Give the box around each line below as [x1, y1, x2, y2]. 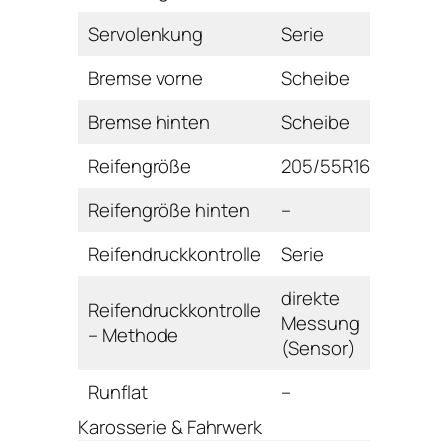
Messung [281, 310, 360, 337]
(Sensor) [281, 335, 356, 362]
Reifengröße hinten [88, 197, 250, 224]
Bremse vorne [88, 65, 204, 92]
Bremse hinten [88, 109, 210, 136]
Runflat [88, 379, 148, 406]
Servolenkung [88, 21, 204, 48]
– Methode [88, 322, 179, 349]
